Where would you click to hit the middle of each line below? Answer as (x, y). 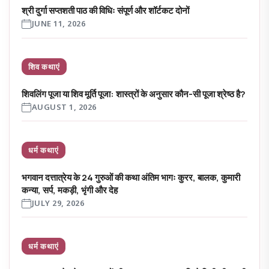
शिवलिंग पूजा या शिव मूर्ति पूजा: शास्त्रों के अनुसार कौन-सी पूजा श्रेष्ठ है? (134, 94)
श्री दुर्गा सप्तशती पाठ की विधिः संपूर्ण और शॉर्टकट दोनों (105, 10)
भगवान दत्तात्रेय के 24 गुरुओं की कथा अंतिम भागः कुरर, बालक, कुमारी (131, 177)
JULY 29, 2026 (58, 204)
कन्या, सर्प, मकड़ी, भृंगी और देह (70, 190)
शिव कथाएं (44, 67)
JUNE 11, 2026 (59, 24)
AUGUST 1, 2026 (64, 107)
